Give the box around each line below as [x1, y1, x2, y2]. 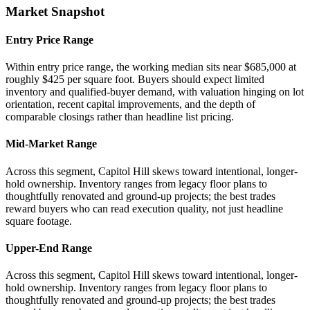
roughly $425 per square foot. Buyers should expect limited [6, 73, 264, 86]
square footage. [6, 215, 72, 227]
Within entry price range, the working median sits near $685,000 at [6, 61, 296, 73]
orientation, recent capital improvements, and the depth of [6, 98, 255, 111]
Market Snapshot [6, 3, 104, 19]
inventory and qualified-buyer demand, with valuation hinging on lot [6, 86, 304, 98]
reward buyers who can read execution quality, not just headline [6, 202, 283, 215]
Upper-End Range [6, 242, 92, 255]
